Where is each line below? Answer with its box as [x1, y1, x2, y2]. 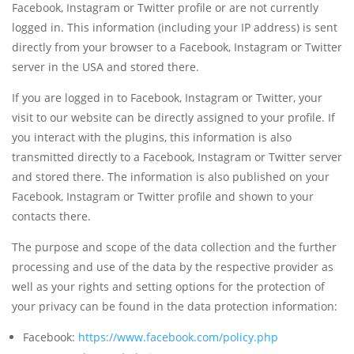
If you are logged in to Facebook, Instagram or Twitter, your [12, 90, 322, 106]
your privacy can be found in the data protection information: [12, 299, 337, 314]
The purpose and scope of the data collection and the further [12, 239, 337, 255]
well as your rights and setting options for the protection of [12, 279, 325, 295]
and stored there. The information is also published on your [12, 169, 330, 185]
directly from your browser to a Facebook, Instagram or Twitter [12, 40, 342, 55]
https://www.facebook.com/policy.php [78, 330, 278, 345]
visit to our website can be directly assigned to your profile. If [12, 110, 335, 126]
